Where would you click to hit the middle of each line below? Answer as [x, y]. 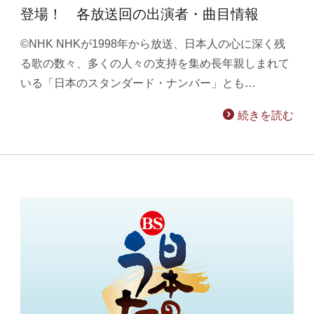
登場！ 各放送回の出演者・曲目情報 [140, 14]
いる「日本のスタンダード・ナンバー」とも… [138, 83]
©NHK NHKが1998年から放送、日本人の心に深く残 [153, 44]
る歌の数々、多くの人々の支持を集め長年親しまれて [155, 64]
